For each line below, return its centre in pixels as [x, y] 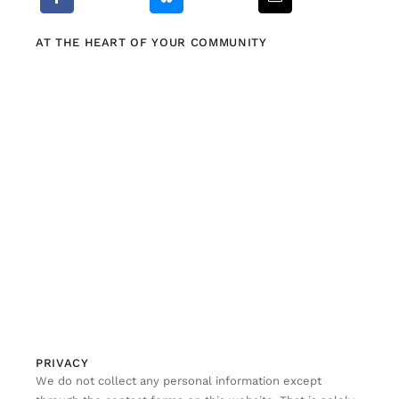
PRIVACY [62, 363]
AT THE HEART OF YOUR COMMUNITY [151, 42]
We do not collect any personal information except [178, 381]
